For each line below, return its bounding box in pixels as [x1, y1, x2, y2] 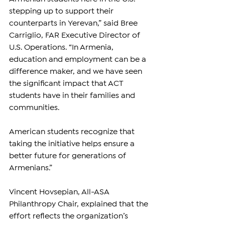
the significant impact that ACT [9, 80, 125, 87]
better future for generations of [9, 153, 128, 160]
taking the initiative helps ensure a [9, 141, 137, 148]
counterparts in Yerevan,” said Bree [9, 20, 140, 27]
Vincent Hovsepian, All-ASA [9, 189, 111, 196]
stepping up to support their [9, 8, 116, 15]
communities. [9, 104, 61, 111]
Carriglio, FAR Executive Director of [9, 32, 142, 39]
